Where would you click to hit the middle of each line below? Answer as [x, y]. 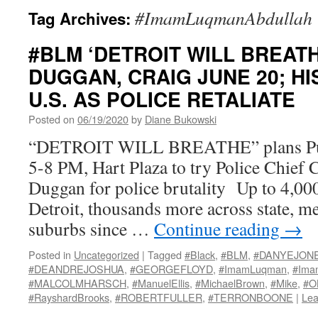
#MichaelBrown [230, 283]
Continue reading [219, 229]
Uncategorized [106, 254]
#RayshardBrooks [69, 297]
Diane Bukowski [181, 119]
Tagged [165, 254]
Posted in [50, 254]
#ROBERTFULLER [159, 297]
